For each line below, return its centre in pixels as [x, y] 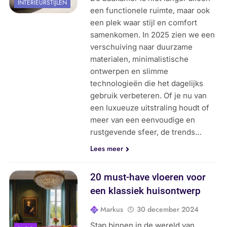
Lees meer [107, 149]
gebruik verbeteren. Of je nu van [149, 96]
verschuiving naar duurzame [142, 47]
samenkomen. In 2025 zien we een [153, 35]
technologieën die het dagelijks [147, 84]
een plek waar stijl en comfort [144, 23]
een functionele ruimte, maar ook [150, 11]
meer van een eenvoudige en [143, 120]
